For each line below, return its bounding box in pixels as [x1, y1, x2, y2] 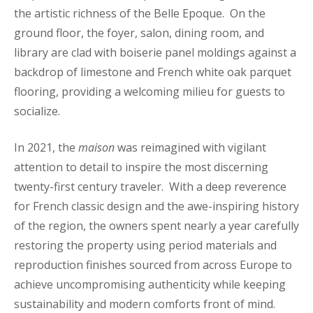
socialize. [14, 103, 66, 119]
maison [78, 139, 115, 155]
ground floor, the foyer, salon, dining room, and [14, 24, 264, 41]
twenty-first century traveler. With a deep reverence [14, 178, 286, 194]
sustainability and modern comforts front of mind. [14, 296, 278, 312]
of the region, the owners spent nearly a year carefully [14, 217, 299, 233]
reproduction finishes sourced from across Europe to [14, 256, 292, 272]
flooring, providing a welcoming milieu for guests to [14, 83, 285, 99]
